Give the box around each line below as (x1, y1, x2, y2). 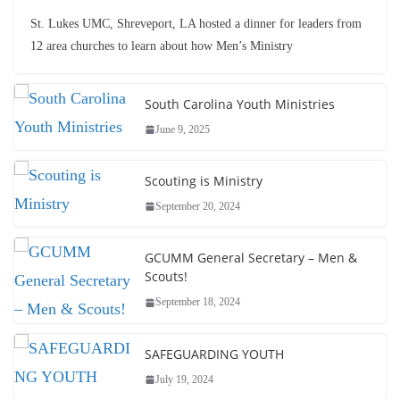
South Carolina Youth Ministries (145, 95, 335, 112)
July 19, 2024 (155, 372, 213, 386)
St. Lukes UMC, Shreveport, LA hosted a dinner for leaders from (30, 16, 362, 30)
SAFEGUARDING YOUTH (145, 345, 284, 362)
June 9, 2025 (155, 122, 210, 136)
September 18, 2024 (155, 296, 240, 309)
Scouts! (145, 268, 187, 286)
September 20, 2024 (155, 199, 240, 212)
